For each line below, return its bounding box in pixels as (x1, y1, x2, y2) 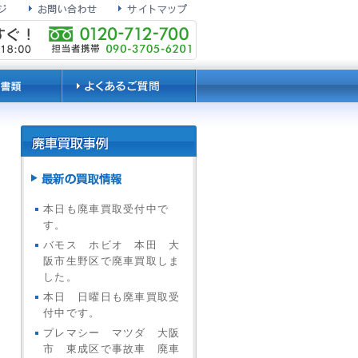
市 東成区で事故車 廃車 (43, 343, 181, 355)
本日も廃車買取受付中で (43, 203, 169, 215)
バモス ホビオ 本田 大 (43, 239, 181, 251)
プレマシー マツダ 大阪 (43, 327, 181, 339)
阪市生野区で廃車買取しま (43, 255, 181, 267)
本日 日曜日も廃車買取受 (43, 291, 181, 303)
